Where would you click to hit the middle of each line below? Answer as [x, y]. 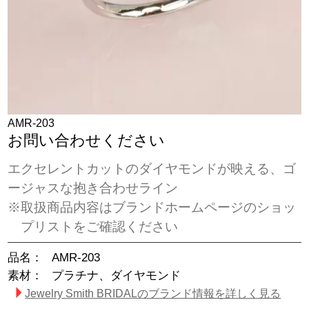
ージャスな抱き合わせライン [93, 188]
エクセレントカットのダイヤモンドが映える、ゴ [152, 168]
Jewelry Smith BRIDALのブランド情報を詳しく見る [153, 293]
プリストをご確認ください [99, 226]
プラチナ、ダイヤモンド [117, 275]
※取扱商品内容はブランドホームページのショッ [152, 207]
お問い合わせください [87, 141]
